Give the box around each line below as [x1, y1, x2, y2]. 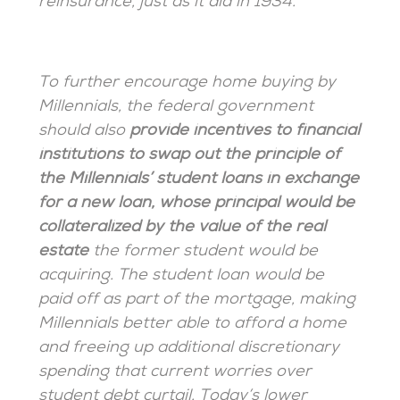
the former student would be [88, 243, 319, 262]
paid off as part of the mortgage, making [38, 291, 356, 311]
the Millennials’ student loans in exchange [38, 171, 360, 190]
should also [38, 122, 130, 142]
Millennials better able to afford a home [38, 315, 347, 335]
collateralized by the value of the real [38, 219, 327, 238]
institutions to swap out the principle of [38, 146, 341, 166]
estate [38, 243, 89, 262]
